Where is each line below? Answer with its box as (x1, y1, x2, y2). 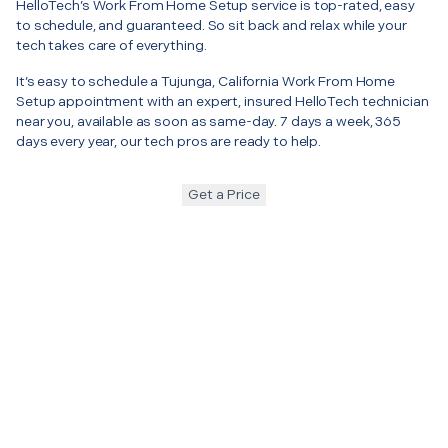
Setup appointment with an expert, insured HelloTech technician (16, 92, 429, 110)
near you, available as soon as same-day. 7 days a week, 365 (16, 112, 401, 130)
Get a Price (188, 185, 260, 203)
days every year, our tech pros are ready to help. (16, 132, 322, 150)
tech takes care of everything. (16, 36, 207, 54)
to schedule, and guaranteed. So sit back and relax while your (16, 16, 407, 34)
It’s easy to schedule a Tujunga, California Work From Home (16, 72, 396, 90)
